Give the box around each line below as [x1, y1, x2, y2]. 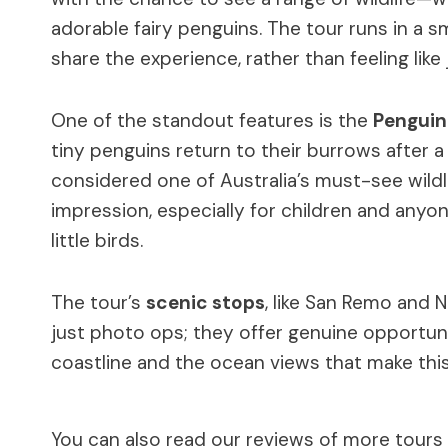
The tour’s [51, 289, 146, 315]
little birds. [51, 227, 143, 253]
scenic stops [146, 289, 265, 315]
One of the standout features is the [51, 107, 373, 133]
